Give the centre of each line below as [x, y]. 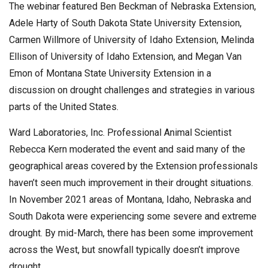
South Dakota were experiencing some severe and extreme [133, 216]
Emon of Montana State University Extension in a [110, 73]
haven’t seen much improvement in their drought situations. [131, 182]
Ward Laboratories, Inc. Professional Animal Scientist [120, 132]
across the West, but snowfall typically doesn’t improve [124, 249]
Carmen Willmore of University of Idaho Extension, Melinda [132, 39]
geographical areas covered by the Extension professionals [133, 166]
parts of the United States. [64, 106]
